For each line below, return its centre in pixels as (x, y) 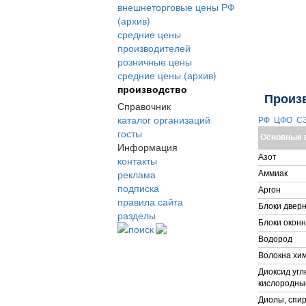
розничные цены (155, 61)
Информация (148, 147)
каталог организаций (164, 120)
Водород (275, 239)
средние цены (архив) (167, 75)
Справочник (144, 106)
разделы (137, 215)
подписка (138, 188)
